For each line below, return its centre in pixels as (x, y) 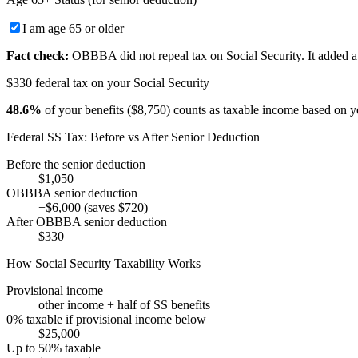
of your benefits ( (86, 109)
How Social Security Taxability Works (103, 263)
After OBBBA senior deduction (87, 221)
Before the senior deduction (76, 164)
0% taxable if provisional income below (106, 319)
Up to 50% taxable (54, 348)
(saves (99, 207)
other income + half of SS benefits (124, 304)
